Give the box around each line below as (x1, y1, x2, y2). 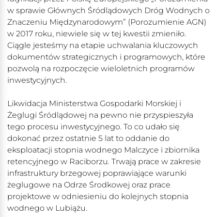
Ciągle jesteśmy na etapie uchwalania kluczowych (7, 41, 198, 50)
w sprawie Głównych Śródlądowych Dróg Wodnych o (7, 6, 210, 15)
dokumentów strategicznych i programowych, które (7, 52, 205, 62)
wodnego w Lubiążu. (7, 203, 87, 213)
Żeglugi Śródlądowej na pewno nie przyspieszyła (7, 110, 193, 120)
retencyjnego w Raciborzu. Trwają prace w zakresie (7, 157, 201, 167)
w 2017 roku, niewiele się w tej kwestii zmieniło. (7, 29, 186, 39)
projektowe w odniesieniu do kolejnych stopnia (7, 192, 188, 201)
